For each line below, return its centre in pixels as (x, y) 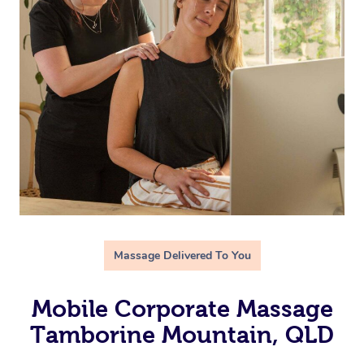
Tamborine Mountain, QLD (182, 334)
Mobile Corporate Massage (182, 308)
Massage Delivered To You (182, 255)
